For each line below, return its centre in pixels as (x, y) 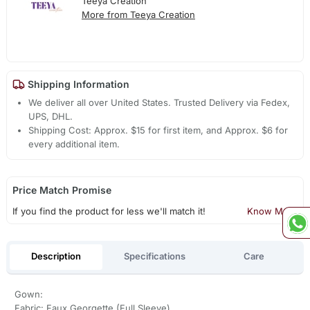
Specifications (155, 256)
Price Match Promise (62, 190)
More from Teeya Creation (138, 14)
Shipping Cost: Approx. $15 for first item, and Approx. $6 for (158, 130)
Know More (273, 211)
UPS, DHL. (51, 116)
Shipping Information (77, 84)
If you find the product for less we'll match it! (109, 211)
